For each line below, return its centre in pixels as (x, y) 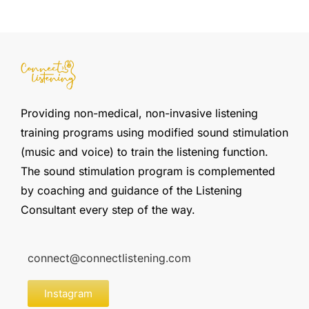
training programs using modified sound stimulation (154, 133)
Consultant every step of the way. (108, 210)
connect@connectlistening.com (109, 258)
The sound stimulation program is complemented (148, 171)
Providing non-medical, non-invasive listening (139, 113)
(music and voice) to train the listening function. (144, 152)
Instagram (68, 294)
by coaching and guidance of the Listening (131, 191)
